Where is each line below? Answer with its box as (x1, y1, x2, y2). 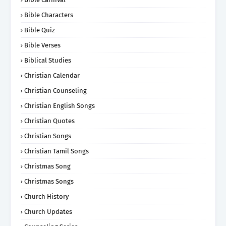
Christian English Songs (24, 101, 95, 109)
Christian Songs (24, 132, 71, 140)
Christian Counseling (24, 86, 87, 94)
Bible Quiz (24, 26, 55, 34)
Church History (24, 192, 69, 200)
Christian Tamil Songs (24, 147, 89, 155)
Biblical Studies (24, 56, 71, 64)
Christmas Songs (24, 177, 74, 185)
